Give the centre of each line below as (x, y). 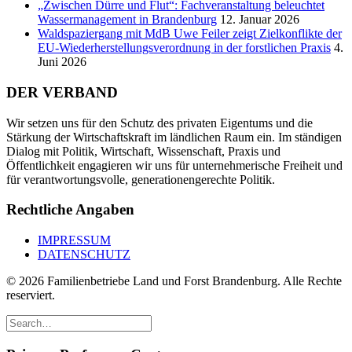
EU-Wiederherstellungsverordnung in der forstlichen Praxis (184, 48)
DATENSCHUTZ (84, 254)
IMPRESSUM (74, 240)
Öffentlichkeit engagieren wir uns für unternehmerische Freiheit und (174, 165)
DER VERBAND (62, 92)
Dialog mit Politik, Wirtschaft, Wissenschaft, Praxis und (143, 151)
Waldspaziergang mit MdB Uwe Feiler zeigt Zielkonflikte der (190, 34)
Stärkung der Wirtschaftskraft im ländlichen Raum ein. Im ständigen (174, 137)
